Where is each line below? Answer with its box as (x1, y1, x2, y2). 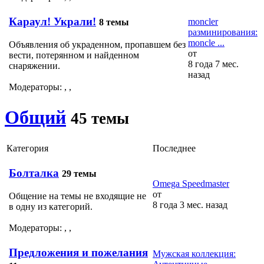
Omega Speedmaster (153, 178, 229, 189)
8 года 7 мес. (188, 58, 239, 69)
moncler (188, 16, 218, 27)
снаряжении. (9, 61, 60, 71)
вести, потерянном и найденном (9, 50, 139, 61)
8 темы (99, 17, 129, 28)
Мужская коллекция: (153, 248, 236, 259)
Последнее (153, 143, 196, 153)
